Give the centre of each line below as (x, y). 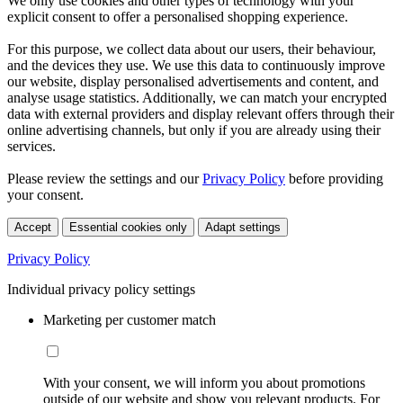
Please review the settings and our (105, 178)
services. (31, 146)
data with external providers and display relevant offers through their (201, 113)
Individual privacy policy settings (101, 289)
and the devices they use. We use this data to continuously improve (196, 65)
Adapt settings (243, 227)
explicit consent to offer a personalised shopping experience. (178, 16)
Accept (33, 227)
